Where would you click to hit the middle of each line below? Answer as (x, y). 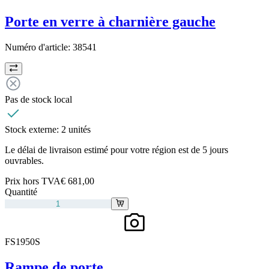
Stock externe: (33, 130)
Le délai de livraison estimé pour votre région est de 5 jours (116, 150)
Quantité (21, 192)
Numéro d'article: (39, 47)
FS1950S (23, 242)
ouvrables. (24, 161)
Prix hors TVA (33, 181)
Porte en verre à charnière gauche (110, 22)
